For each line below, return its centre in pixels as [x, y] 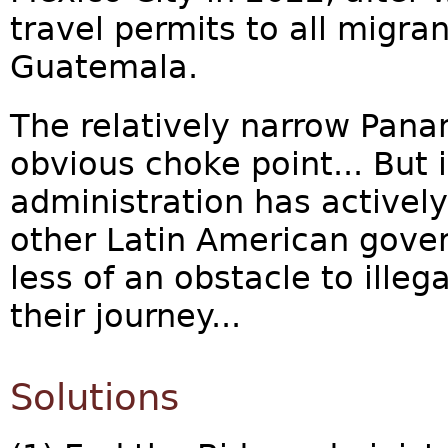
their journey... [125, 316]
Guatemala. [104, 67]
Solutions [94, 397]
